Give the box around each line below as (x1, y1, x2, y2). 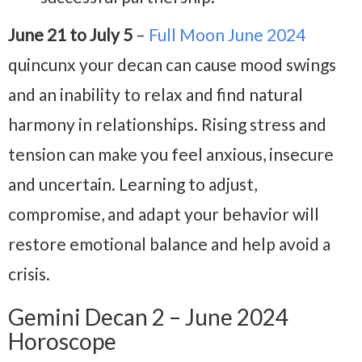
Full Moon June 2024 (149, 24, 305, 45)
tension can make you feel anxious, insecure (8, 144, 334, 165)
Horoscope (8, 327, 116, 356)
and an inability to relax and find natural (8, 84, 303, 105)
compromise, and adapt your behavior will (8, 204, 319, 225)
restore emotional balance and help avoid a (8, 234, 330, 255)
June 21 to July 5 (8, 24, 133, 45)
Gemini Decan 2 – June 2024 (8, 303, 288, 331)
